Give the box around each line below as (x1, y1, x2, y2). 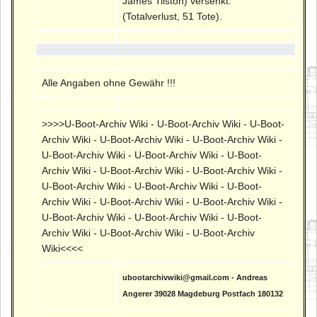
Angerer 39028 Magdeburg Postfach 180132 (122, 289, 284, 298)
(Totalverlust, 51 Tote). (122, 10, 223, 22)
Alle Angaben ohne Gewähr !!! (42, 76, 176, 88)
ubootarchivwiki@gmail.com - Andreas (122, 272, 268, 282)
